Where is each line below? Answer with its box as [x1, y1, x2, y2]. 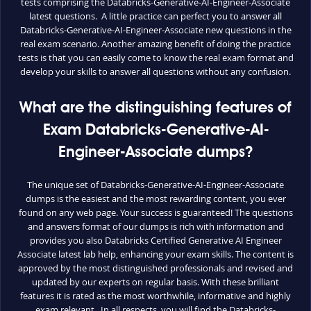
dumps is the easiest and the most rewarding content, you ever [25, 192, 286, 205]
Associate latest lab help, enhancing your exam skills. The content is [17, 247, 294, 260]
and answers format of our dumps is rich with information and [27, 219, 284, 233]
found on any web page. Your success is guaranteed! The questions [18, 205, 293, 219]
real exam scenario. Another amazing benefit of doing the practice [20, 37, 291, 50]
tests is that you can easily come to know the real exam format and [17, 51, 294, 64]
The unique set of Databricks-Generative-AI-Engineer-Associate [27, 178, 284, 191]
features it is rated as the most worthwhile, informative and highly [20, 289, 291, 302]
